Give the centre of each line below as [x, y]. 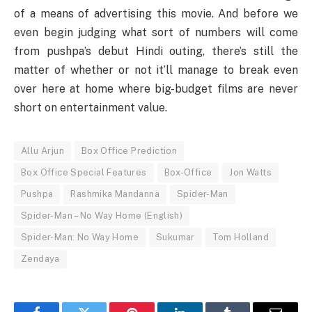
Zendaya [40, 258]
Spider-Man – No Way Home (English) [102, 215]
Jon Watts [250, 172]
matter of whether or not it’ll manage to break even [156, 70]
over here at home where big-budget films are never [156, 88]
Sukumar [175, 237]
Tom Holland [241, 237]
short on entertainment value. [91, 107]
